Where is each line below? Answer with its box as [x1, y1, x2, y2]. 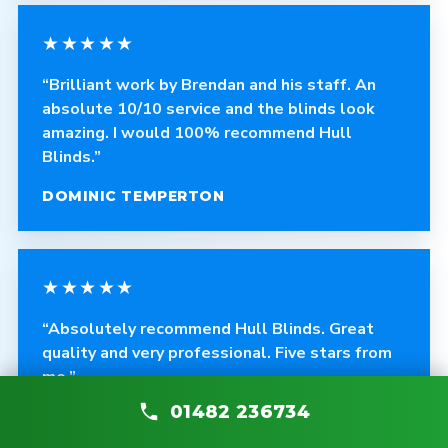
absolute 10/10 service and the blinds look [42, 98, 375, 120]
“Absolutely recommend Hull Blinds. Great [42, 318, 374, 340]
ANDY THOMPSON [42, 407, 190, 425]
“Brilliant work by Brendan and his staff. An [42, 74, 376, 96]
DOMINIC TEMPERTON [42, 187, 225, 205]
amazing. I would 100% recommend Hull [42, 122, 352, 144]
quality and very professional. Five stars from [42, 342, 392, 364]
